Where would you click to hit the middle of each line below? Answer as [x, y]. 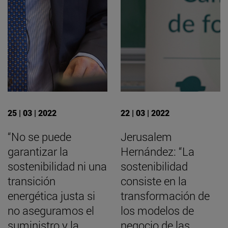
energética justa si [51, 196]
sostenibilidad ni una [57, 166]
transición [32, 181]
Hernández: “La [158, 152]
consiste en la [154, 181]
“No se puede [39, 137]
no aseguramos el [51, 211]
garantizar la [38, 152]
